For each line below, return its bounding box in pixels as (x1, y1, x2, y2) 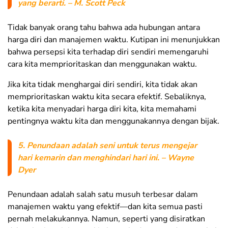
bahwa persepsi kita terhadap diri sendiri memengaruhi (8, 46, 209, 58)
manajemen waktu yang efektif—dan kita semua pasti (8, 201, 203, 213)
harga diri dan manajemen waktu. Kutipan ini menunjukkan (8, 34, 220, 46)
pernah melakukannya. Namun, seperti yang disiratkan (8, 213, 205, 225)
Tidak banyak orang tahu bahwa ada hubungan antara (8, 22, 200, 34)
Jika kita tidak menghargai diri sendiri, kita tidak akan (8, 79, 197, 91)
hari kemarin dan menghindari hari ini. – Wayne (18, 152, 194, 164)
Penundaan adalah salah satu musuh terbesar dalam (8, 189, 198, 201)
